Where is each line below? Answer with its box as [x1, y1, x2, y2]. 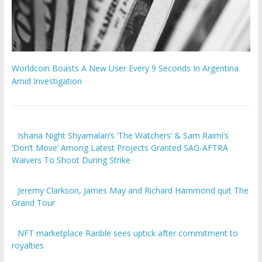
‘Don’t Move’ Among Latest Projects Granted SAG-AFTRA [11, 142, 228, 154]
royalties [11, 240, 44, 251]
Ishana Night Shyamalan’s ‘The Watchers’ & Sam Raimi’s [18, 130, 229, 142]
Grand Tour [11, 197, 55, 209]
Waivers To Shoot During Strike [11, 154, 130, 166]
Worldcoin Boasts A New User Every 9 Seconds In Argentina [11, 63, 239, 74]
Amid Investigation [11, 75, 82, 87]
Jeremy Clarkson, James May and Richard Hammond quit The [18, 185, 249, 196]
